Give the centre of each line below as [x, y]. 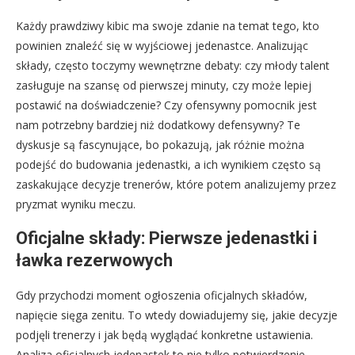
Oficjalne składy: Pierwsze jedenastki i [166, 239]
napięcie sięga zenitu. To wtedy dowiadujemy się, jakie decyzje [177, 315]
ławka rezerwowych [94, 261]
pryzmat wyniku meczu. [76, 204]
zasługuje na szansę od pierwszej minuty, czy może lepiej [164, 86]
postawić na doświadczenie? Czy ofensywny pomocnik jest [166, 105]
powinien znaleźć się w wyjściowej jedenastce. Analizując [162, 46]
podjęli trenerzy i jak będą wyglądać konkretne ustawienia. [164, 335]
